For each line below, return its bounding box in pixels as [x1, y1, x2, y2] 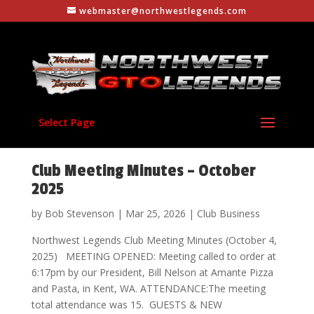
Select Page [38, 116, 95, 130]
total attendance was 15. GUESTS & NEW [31, 298, 222, 312]
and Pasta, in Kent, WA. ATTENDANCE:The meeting [31, 282, 266, 296]
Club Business [196, 207, 260, 221]
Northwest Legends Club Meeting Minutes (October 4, [31, 233, 277, 247]
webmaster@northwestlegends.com [78, 5, 247, 17]
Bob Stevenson [44, 207, 114, 221]
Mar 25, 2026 [125, 207, 186, 221]
